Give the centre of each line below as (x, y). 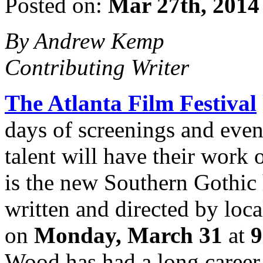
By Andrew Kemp (85, 41)
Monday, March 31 (128, 235)
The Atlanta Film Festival (131, 103)
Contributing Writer (97, 67)
